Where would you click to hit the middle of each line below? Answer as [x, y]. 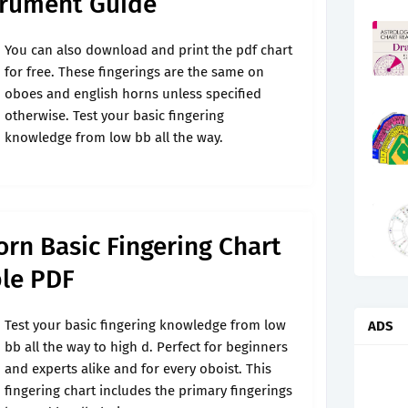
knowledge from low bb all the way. [114, 138]
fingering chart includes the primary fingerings [148, 391]
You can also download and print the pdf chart [148, 50]
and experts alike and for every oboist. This [138, 369]
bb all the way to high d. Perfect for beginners [146, 347]
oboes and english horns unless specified [133, 94]
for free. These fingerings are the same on [134, 72]
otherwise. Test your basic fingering [114, 116]
